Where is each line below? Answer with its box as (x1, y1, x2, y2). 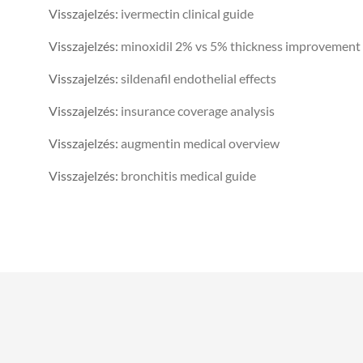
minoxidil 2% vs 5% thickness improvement (121, 38, 361, 54)
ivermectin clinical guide (121, 6, 254, 22)
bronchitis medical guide (121, 168, 256, 184)
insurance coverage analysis (121, 103, 275, 119)
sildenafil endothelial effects (121, 70, 276, 87)
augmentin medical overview (121, 135, 280, 152)
